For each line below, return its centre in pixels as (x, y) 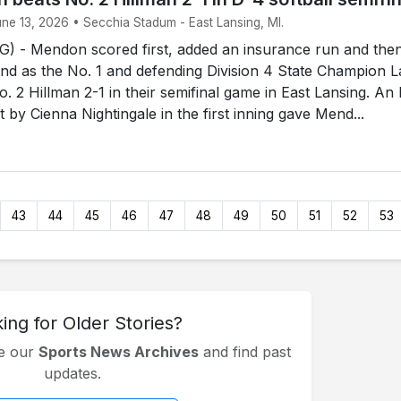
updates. (73, 374)
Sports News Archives (119, 352)
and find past (245, 352)
